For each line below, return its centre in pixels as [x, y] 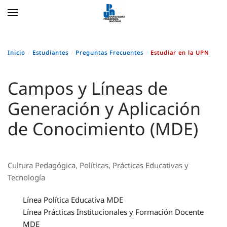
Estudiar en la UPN [180, 52]
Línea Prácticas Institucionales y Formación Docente [113, 212]
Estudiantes [50, 52]
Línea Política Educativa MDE [73, 200]
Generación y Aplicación [104, 108]
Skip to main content [54, 23]
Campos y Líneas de [88, 88]
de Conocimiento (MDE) [103, 129]
